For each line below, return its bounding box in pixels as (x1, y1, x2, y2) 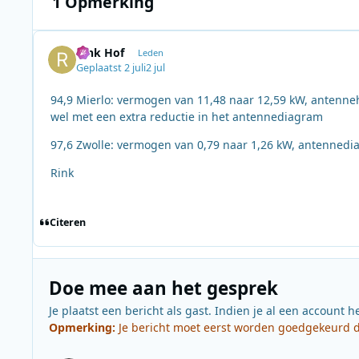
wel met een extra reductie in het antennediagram (50, 108, 323, 124)
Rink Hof (76, 45, 125, 61)
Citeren (49, 216, 86, 230)
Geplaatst (76, 60, 125, 75)
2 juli (124, 60, 147, 75)
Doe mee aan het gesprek (48, 275, 278, 301)
